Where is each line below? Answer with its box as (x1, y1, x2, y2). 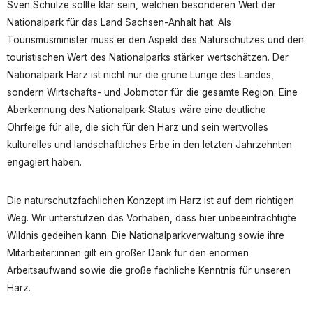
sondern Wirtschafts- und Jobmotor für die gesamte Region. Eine (7, 86, 298, 98)
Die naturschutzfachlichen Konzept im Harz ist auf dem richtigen (7, 194, 294, 206)
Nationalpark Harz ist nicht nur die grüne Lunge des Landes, (7, 68, 274, 80)
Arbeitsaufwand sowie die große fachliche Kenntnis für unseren (7, 264, 291, 276)
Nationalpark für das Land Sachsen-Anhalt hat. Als (7, 16, 231, 28)
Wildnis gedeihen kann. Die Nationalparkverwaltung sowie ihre (7, 229, 284, 241)
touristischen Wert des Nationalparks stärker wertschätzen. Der (7, 51, 289, 63)
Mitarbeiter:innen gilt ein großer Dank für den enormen (7, 247, 249, 259)
